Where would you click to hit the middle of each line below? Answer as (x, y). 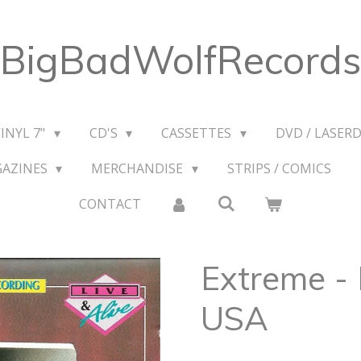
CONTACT (110, 204)
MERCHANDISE (139, 168)
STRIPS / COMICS (279, 168)
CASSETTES (198, 133)
